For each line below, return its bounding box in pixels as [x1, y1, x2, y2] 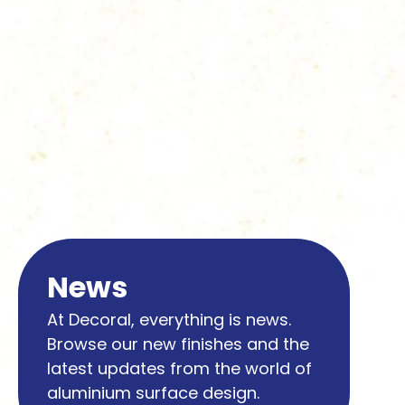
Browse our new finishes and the [47, 333, 309, 356]
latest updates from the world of [47, 357, 312, 381]
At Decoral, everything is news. [47, 308, 291, 332]
